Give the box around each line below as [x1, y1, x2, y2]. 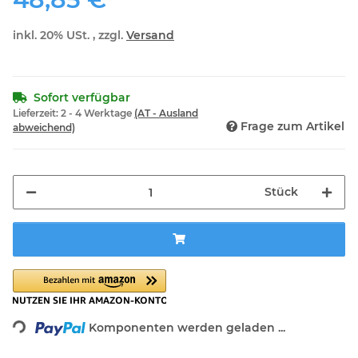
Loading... [12, 291, 65, 338]
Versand [126, 28, 174, 43]
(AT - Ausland [134, 107, 198, 120]
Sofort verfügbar [34, 90, 130, 105]
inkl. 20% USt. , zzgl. [13, 28, 126, 43]
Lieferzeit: [13, 107, 61, 120]
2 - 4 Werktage [61, 107, 134, 120]
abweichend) [13, 121, 75, 134]
